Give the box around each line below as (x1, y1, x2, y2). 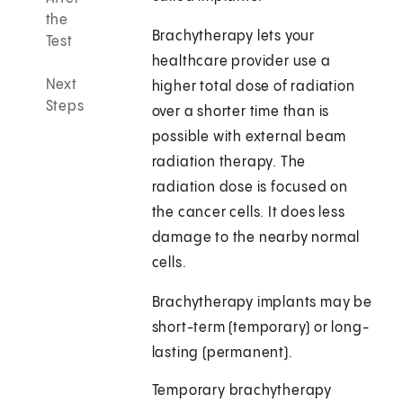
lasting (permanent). (151, 345, 293, 362)
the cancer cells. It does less (151, 205, 345, 221)
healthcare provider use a (151, 54, 331, 70)
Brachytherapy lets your (151, 29, 316, 45)
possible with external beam (151, 130, 347, 146)
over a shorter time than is (151, 104, 330, 121)
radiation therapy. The (151, 155, 307, 171)
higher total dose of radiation (151, 79, 355, 95)
